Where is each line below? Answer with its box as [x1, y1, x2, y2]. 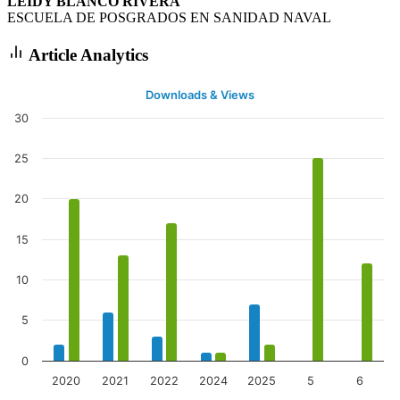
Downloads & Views [146, 87, 254, 103]
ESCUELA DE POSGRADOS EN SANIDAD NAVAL [7, 9, 331, 25]
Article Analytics [25, 45, 148, 64]
